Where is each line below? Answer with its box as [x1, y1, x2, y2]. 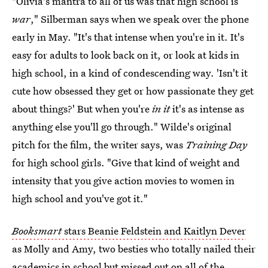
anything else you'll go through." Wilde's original [12, 120, 232, 133]
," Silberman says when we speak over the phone [31, 12, 249, 26]
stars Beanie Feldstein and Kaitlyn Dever [62, 224, 246, 237]
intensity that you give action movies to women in [12, 173, 234, 187]
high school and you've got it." [12, 191, 148, 205]
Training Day [185, 138, 247, 151]
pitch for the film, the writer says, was [12, 138, 185, 151]
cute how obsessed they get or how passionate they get [12, 84, 254, 98]
